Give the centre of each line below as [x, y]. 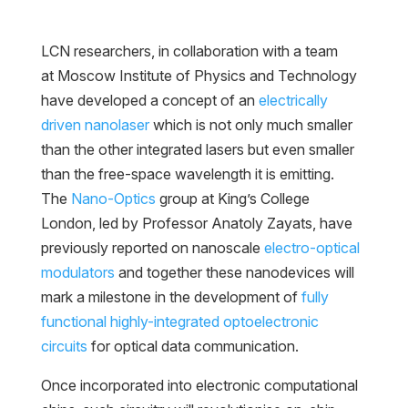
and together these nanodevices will [234, 273]
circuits [64, 347]
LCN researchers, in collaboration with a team [189, 51]
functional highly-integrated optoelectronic [179, 322]
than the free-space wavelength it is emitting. [189, 174]
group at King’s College [232, 199]
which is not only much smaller [250, 125]
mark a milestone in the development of [171, 297]
